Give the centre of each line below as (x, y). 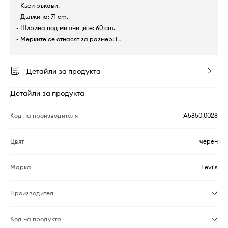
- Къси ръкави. (38, 5)
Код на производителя (44, 115)
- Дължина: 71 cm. (42, 17)
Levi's (209, 167)
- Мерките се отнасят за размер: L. (68, 39)
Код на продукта (36, 219)
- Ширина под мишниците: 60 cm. (66, 28)
